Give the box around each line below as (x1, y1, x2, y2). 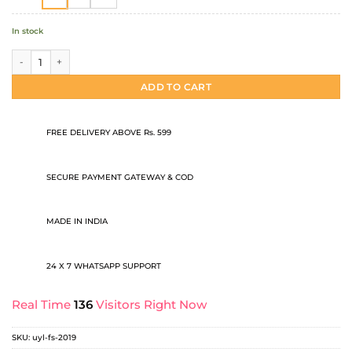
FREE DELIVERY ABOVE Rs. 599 (46, 128, 171, 137)
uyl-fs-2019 (32, 332, 76, 343)
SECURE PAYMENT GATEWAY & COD (46, 173, 193, 182)
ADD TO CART (140, 81, 212, 93)
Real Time (12, 296, 71, 312)
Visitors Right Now (96, 296, 207, 312)
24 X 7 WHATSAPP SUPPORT (46, 262, 161, 271)
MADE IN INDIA (46, 217, 108, 226)
